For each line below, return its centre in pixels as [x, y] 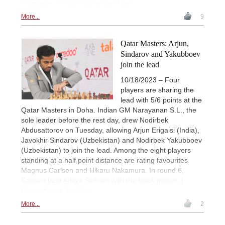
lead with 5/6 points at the [161, 100]
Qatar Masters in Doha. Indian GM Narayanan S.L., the [109, 110]
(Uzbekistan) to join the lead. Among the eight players [106, 150]
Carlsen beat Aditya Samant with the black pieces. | [102, 181]
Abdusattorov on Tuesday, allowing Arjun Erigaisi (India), [110, 130]
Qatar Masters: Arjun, [155, 43]
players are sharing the [157, 90]
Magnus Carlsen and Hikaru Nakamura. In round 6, [102, 171]
